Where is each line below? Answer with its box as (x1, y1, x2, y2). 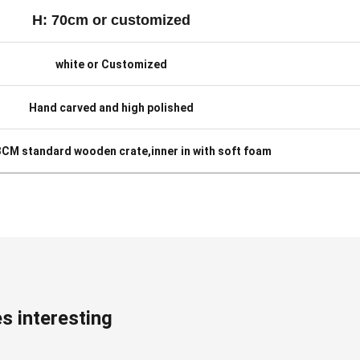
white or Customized (55, 57, 167, 71)
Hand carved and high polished (28, 100, 194, 114)
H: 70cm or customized (31, 11, 190, 28)
